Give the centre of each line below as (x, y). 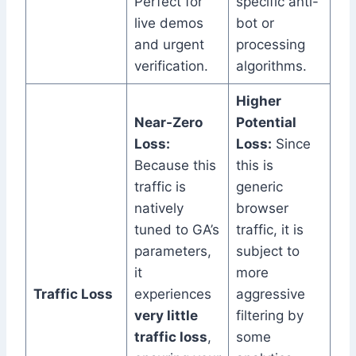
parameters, (172, 252)
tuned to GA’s (176, 230)
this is (254, 166)
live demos (168, 23)
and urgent (169, 45)
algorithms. (271, 66)
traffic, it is (269, 230)
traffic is (160, 187)
